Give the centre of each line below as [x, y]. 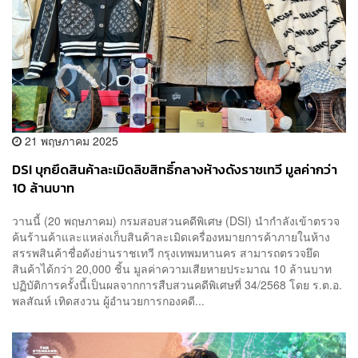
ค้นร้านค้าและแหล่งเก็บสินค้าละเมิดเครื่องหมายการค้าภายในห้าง [171, 237]
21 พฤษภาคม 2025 [70, 140]
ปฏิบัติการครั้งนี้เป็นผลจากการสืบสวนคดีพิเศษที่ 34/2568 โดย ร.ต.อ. [177, 285]
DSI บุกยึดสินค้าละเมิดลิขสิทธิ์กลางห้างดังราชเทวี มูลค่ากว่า [175, 169]
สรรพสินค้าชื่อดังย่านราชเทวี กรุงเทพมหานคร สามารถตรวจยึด [166, 253]
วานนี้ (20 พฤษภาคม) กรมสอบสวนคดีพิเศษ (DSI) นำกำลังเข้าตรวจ [176, 221]
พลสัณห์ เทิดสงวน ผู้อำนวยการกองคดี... [108, 301]
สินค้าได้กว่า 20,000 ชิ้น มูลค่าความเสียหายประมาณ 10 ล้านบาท [175, 269]
